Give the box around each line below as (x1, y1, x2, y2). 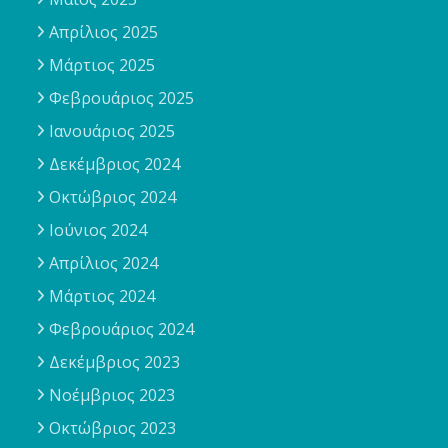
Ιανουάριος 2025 (49, 120, 176, 143)
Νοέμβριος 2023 (49, 384, 176, 407)
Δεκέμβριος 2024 (49, 153, 181, 176)
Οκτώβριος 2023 (49, 417, 177, 440)
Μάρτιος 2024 (49, 285, 156, 308)
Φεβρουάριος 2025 (49, 87, 195, 110)
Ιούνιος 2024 (49, 219, 148, 242)
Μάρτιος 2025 (49, 54, 156, 77)
